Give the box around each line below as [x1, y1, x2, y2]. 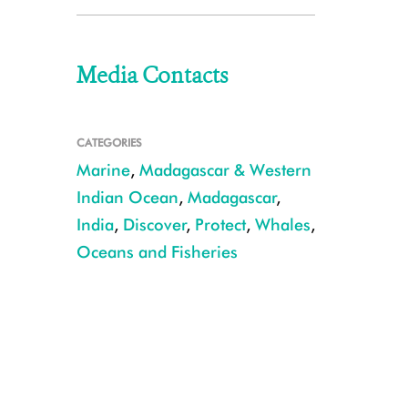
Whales [254, 215, 311, 234]
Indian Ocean [76, 188, 178, 207]
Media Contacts [76, 61, 228, 90]
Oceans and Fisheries [76, 242, 238, 261]
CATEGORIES [76, 136, 142, 149]
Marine [76, 160, 130, 179]
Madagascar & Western [138, 160, 311, 179]
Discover [122, 215, 187, 234]
